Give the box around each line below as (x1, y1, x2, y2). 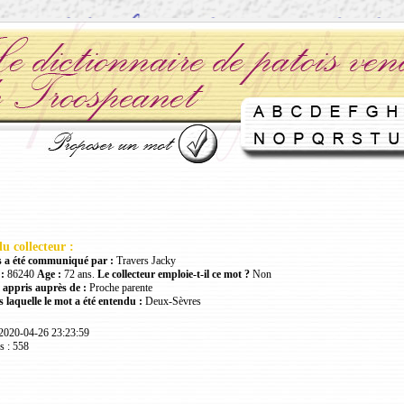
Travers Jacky (115, 254, 176, 268)
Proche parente (86, 281, 152, 295)
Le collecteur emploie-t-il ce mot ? (96, 268, 250, 281)
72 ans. (60, 268, 97, 281)
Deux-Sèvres (142, 295, 201, 308)
